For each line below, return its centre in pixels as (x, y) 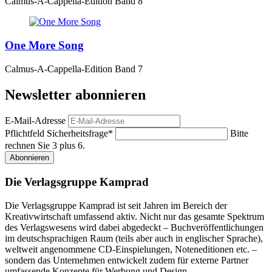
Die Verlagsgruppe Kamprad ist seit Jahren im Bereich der (116, 205)
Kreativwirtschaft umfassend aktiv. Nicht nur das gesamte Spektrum (134, 216)
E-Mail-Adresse (35, 121)
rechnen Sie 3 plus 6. (45, 146)
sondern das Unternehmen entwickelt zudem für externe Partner (127, 260)
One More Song (44, 45)
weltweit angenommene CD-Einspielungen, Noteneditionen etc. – (131, 249)
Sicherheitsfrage (77, 134)
